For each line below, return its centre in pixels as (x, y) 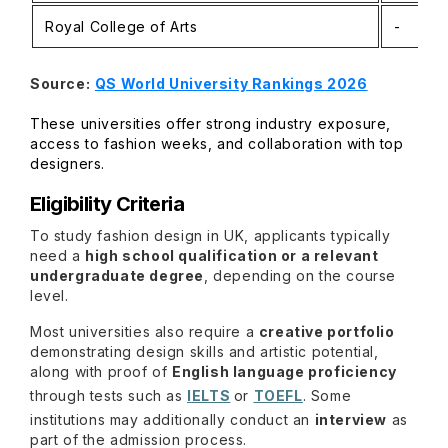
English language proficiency (284, 371)
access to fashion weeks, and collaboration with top (217, 143)
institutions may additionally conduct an (172, 419)
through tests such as (109, 395)
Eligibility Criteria (107, 204)
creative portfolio (326, 331)
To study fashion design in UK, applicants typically (210, 235)
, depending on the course (300, 275)
